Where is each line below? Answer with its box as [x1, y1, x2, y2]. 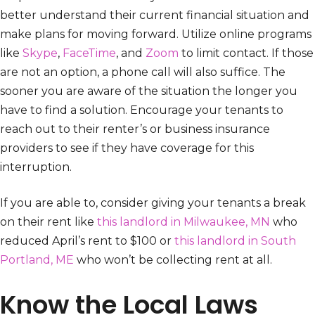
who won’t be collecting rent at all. [74, 253, 272, 267]
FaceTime [63, 46, 116, 60]
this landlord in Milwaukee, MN [97, 215, 270, 229]
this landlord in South [172, 234, 296, 248]
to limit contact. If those [179, 46, 314, 60]
